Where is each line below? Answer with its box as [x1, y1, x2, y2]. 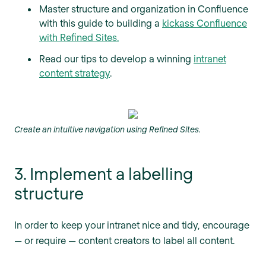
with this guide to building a [39, 17, 162, 29]
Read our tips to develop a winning [39, 53, 194, 65]
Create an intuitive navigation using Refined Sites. [14, 124, 201, 135]
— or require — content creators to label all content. [14, 235, 235, 246]
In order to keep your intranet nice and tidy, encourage [14, 219, 249, 231]
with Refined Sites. [39, 31, 119, 43]
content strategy [39, 67, 110, 79]
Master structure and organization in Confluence [39, 3, 248, 15]
